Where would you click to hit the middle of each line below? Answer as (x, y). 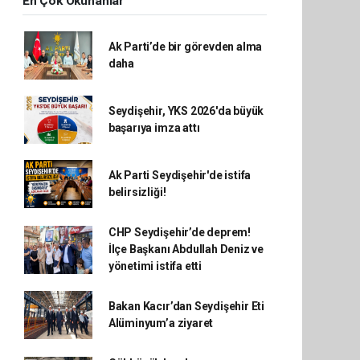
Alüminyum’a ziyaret (161, 323)
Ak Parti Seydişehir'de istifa (180, 175)
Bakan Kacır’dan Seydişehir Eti (186, 306)
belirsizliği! (137, 192)
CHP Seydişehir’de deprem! (180, 232)
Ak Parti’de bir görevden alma (185, 47)
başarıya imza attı (154, 128)
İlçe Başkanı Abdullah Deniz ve (186, 249)
